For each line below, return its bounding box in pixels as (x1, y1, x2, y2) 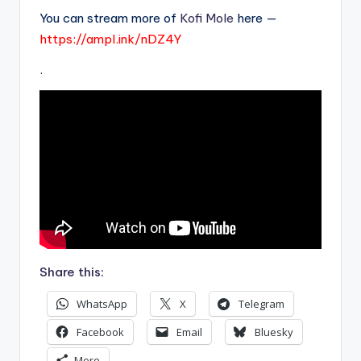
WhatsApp (77, 297, 127, 312)
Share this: (39, 263, 104, 280)
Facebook (77, 325, 124, 340)
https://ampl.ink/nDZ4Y (39, 31, 181, 47)
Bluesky (255, 325, 293, 340)
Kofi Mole (180, 10, 234, 26)
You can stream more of (39, 10, 180, 26)
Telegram (239, 297, 284, 312)
